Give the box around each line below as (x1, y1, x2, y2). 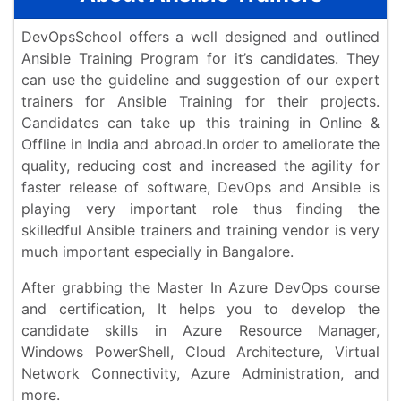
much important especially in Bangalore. (21, 243, 294, 261)
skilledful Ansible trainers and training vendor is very (21, 221, 380, 240)
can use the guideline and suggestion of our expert (21, 71, 380, 90)
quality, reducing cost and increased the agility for (21, 157, 380, 175)
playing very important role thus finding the (21, 200, 380, 218)
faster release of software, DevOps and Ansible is (21, 178, 380, 197)
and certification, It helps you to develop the (21, 300, 380, 319)
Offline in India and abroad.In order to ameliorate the (21, 135, 380, 154)
